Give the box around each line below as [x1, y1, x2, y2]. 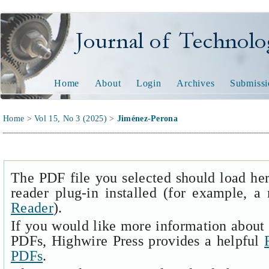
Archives [177, 78, 215, 88]
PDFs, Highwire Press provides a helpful [11, 232, 265, 249]
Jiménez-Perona [116, 114, 178, 123]
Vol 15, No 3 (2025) [34, 114, 107, 123]
